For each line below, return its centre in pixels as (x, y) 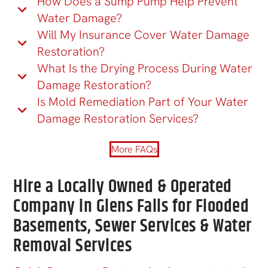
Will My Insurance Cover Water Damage (144, 34)
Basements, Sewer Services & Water (133, 226)
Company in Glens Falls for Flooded (131, 206)
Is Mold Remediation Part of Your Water (143, 101)
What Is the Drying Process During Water (145, 68)
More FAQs (134, 149)
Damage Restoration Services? (118, 118)
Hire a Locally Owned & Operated (123, 187)
